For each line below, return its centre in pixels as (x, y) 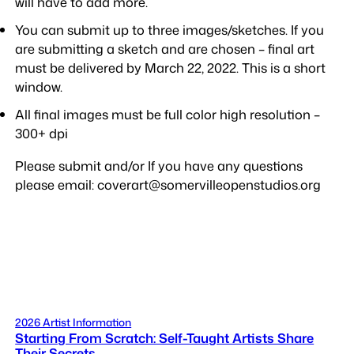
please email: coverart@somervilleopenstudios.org (168, 184)
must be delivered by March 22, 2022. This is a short (171, 68)
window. (39, 87)
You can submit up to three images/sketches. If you (170, 30)
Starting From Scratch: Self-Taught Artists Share (165, 338)
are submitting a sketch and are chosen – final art (165, 49)
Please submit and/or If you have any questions (159, 165)
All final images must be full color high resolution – (168, 115)
